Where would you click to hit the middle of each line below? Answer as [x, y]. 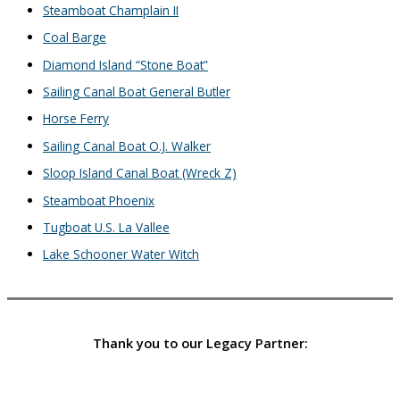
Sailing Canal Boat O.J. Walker [127, 146]
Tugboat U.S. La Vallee [106, 228]
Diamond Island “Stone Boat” [125, 64]
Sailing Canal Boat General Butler [137, 92]
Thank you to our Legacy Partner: [200, 343]
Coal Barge [75, 37]
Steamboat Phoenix [99, 200]
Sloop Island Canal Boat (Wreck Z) [140, 173]
